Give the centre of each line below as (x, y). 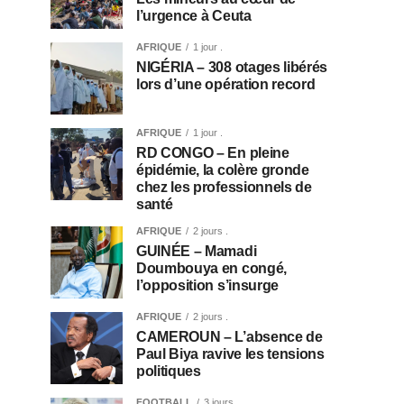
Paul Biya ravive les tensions (230, 354)
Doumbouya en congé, (211, 268)
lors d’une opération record (226, 84)
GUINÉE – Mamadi (197, 251)
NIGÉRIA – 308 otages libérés (232, 67)
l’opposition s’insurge (207, 285)
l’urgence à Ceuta (194, 16)
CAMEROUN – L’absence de (230, 337)
